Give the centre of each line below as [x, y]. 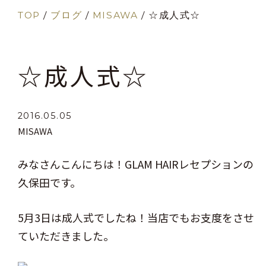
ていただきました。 [66, 236]
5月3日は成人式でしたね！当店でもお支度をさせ [136, 218]
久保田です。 [49, 183]
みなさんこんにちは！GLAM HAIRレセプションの [136, 164]
